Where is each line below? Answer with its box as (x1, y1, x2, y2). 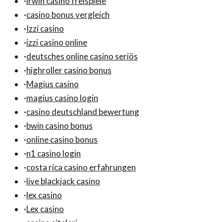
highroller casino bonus (26, 64, 111, 75)
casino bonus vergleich (26, 9, 110, 20)
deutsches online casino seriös (26, 51, 138, 61)
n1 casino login (26, 148, 81, 159)
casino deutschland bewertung (26, 106, 139, 117)
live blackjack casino (26, 175, 100, 186)
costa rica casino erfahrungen (26, 162, 136, 172)
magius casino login (26, 92, 98, 103)
